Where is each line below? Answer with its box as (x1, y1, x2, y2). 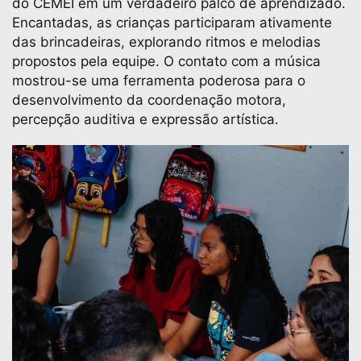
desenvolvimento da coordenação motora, (12, 92, 286, 108)
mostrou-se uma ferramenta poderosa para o (12, 73, 305, 89)
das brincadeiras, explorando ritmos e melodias (12, 34, 321, 50)
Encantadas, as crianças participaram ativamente (12, 15, 332, 31)
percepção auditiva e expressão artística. (12, 111, 279, 127)
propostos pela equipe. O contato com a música (12, 53, 321, 69)
